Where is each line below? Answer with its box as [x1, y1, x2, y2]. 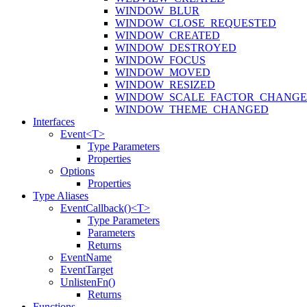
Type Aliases [33, 190, 88, 202]
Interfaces [33, 116, 75, 128]
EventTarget [60, 264, 113, 276]
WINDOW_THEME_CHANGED [115, 103, 269, 116]
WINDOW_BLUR [115, 5, 199, 17]
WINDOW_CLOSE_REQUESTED [115, 17, 276, 29]
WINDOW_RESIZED [115, 79, 215, 91]
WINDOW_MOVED [115, 66, 210, 79]
